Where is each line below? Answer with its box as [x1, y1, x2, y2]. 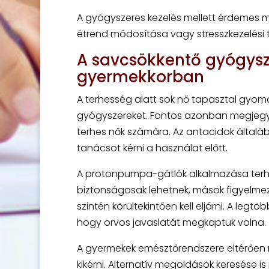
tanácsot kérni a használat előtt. [76, 141, 228, 155]
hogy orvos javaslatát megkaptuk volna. [76, 215, 266, 229]
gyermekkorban [76, 65, 204, 88]
